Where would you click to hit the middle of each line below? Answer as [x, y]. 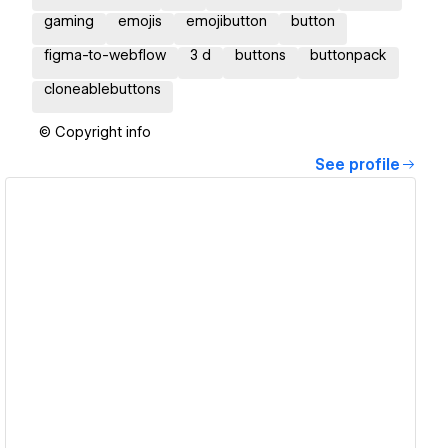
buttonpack [348, 55]
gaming [69, 21]
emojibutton [226, 21]
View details [203, 314]
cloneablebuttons [102, 89]
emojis [140, 21]
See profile [357, 165]
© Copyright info [95, 132]
